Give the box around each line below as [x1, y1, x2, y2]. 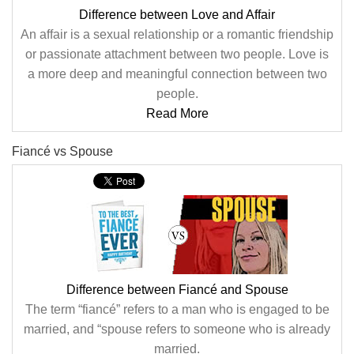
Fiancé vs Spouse [12, 145, 113, 158]
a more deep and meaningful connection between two [27, 67, 327, 81]
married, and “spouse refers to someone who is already [24, 322, 330, 336]
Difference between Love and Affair [79, 8, 275, 21]
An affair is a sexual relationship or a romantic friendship [21, 28, 333, 41]
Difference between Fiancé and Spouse [66, 283, 288, 296]
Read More [145, 107, 209, 120]
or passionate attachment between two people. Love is [25, 47, 329, 61]
